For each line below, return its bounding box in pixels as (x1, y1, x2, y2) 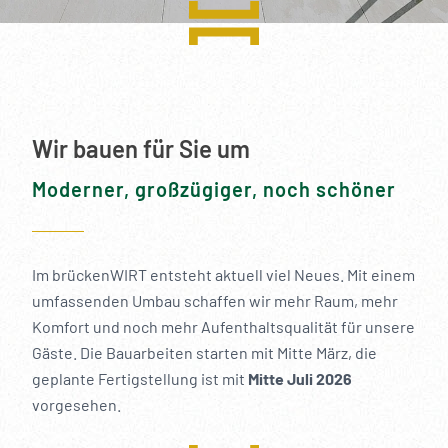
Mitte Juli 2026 (248, 368, 352, 388)
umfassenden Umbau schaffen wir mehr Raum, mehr (32, 290, 398, 310)
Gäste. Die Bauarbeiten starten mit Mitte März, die (32, 342, 377, 362)
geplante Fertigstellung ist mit (32, 368, 248, 388)
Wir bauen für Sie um (32, 133, 250, 163)
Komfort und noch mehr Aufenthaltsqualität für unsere (32, 316, 415, 336)
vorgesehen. (32, 394, 121, 414)
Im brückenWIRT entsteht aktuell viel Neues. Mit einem (32, 264, 415, 284)
